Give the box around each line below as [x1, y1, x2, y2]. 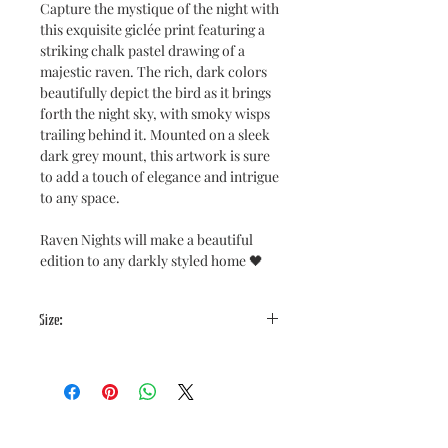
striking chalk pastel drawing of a [40, 40, 245, 60]
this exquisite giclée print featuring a [40, 19, 265, 39]
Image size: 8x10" [40, 348, 143, 368]
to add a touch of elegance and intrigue [40, 166, 279, 186]
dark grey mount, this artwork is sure [40, 145, 270, 165]
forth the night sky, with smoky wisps [40, 103, 270, 123]
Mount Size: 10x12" [40, 369, 153, 389]
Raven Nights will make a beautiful [40, 229, 253, 249]
